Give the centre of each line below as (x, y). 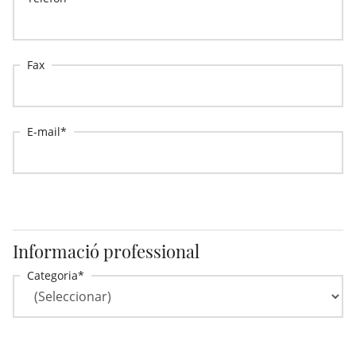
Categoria (52, 275)
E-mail (44, 132)
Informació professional (106, 251)
